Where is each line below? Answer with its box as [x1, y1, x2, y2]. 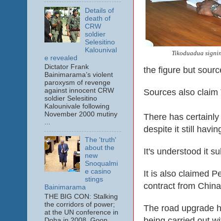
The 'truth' [84, 136, 116, 144]
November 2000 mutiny [44, 110, 117, 118]
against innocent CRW [44, 87, 114, 95]
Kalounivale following [44, 103, 110, 110]
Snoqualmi [84, 160, 118, 168]
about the [84, 144, 114, 152]
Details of [84, 6, 114, 14]
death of [84, 14, 110, 22]
